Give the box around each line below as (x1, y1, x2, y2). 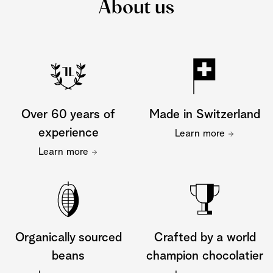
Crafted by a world (154, 232, 256, 244)
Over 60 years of (21, 108, 115, 121)
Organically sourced (15, 232, 122, 244)
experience (38, 127, 99, 139)
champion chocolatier (146, 250, 263, 262)
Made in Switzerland (149, 108, 260, 121)
